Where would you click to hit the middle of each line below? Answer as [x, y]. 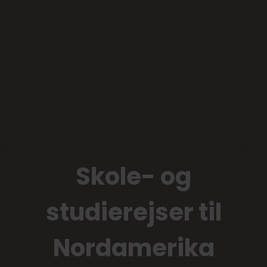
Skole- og [133, 176]
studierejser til [133, 212]
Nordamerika [133, 248]
